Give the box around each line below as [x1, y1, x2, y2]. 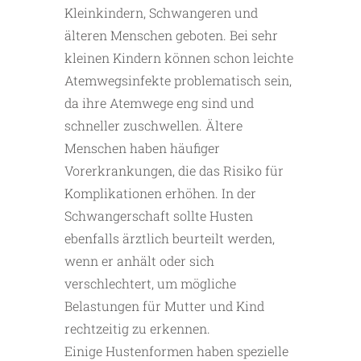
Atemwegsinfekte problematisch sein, [64, 72, 292, 89]
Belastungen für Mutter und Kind [64, 297, 264, 315]
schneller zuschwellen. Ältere [64, 117, 243, 135]
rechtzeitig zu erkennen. [64, 320, 210, 338]
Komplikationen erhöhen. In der [64, 185, 256, 202]
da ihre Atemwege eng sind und [64, 94, 254, 112]
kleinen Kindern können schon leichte [64, 49, 293, 67]
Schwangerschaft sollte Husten [64, 207, 253, 225]
